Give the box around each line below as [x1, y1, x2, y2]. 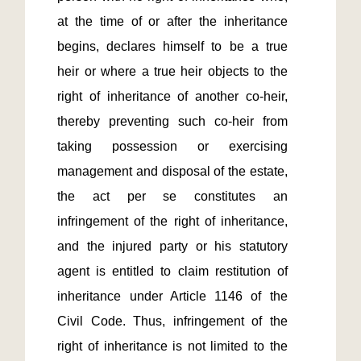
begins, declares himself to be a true [57, 39, 288, 53]
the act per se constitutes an [57, 189, 288, 203]
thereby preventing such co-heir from [57, 114, 288, 128]
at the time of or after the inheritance [57, 15, 288, 28]
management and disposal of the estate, [57, 164, 288, 178]
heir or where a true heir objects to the [57, 64, 288, 78]
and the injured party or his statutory [57, 239, 288, 253]
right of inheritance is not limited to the [57, 339, 288, 353]
